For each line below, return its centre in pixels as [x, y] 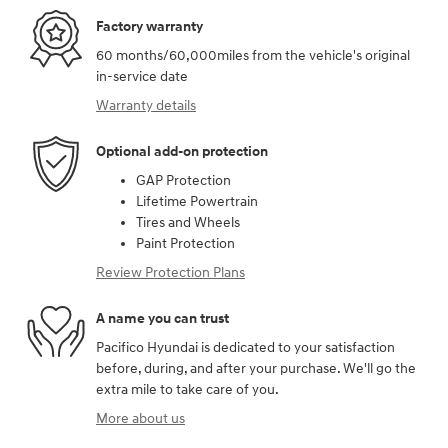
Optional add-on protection [182, 151]
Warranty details [146, 106]
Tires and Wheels [188, 223]
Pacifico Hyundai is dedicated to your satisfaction [245, 348]
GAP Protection [183, 181]
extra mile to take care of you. [187, 390]
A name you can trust [162, 318]
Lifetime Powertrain [197, 202]
